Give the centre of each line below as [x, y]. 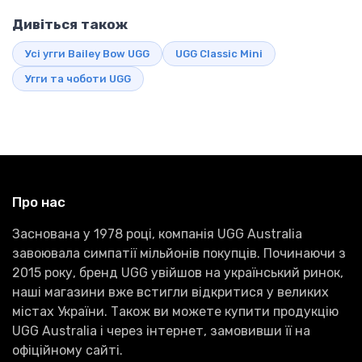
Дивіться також [70, 25]
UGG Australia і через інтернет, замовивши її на [161, 330]
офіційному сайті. [67, 350]
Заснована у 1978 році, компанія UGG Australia [157, 234]
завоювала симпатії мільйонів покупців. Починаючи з [179, 253]
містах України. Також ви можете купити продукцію [175, 311]
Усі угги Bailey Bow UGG [87, 54]
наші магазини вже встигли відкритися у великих [170, 292]
